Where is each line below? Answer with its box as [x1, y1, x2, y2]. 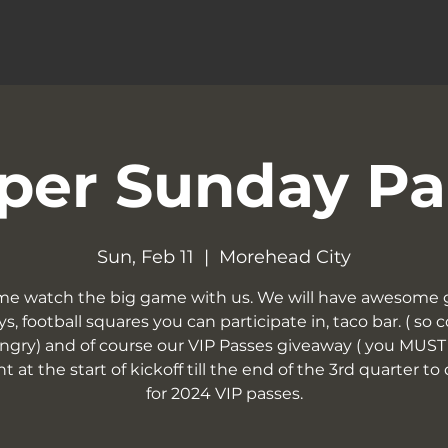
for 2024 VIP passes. [145, 383, 303, 403]
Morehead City [219, 245, 351, 268]
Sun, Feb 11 [97, 245, 194, 268]
